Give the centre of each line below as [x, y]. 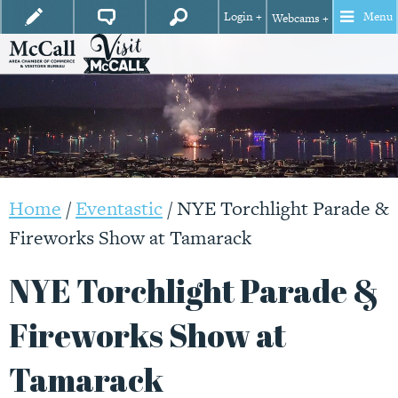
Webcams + [300, 19]
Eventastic [119, 208]
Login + [243, 17]
